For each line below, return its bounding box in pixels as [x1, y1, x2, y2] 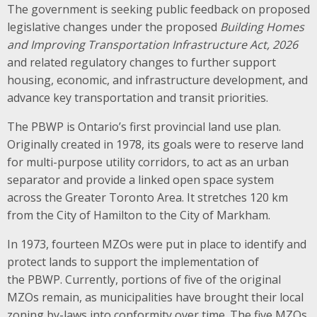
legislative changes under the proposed [7, 18, 220, 35]
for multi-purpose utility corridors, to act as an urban [7, 154, 289, 170]
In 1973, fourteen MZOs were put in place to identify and [7, 236, 306, 252]
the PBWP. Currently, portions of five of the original [7, 271, 281, 287]
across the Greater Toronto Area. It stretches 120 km [7, 189, 288, 205]
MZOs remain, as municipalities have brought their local [7, 289, 304, 305]
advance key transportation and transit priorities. [7, 89, 268, 105]
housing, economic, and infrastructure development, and [7, 71, 308, 88]
